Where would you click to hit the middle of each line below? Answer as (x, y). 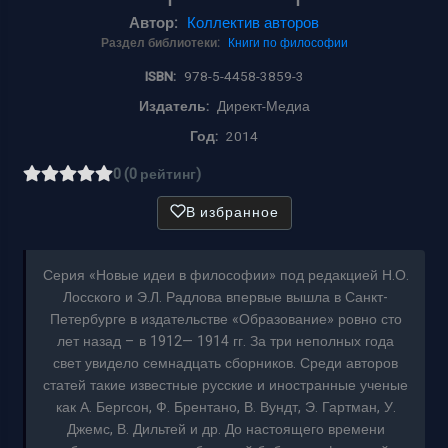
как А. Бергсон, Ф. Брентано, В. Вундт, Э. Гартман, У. (225, 408)
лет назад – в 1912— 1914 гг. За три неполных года (225, 342)
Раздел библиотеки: (160, 43)
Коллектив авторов (253, 23)
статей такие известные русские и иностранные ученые (225, 386)
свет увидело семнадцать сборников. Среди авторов (225, 364)
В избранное (232, 213)
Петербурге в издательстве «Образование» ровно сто (225, 320)
